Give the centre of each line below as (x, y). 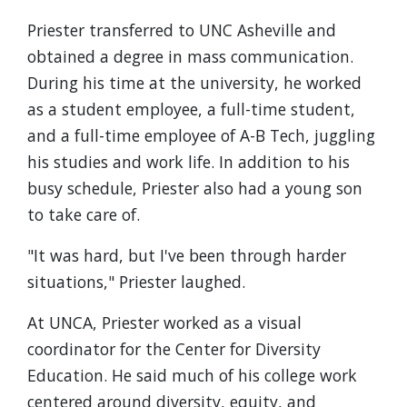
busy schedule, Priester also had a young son (195, 188)
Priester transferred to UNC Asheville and (182, 30)
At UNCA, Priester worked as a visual (164, 323)
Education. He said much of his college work (192, 375)
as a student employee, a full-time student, (191, 109)
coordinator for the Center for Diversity (174, 349)
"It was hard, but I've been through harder (187, 255)
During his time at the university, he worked (194, 83)
